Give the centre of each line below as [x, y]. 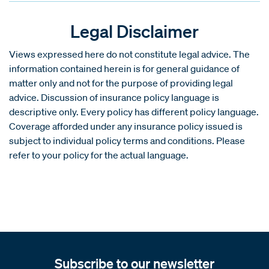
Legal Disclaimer [134, 31]
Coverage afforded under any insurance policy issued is [126, 126]
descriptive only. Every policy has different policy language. [134, 111]
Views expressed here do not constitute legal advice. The [129, 54]
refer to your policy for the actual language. [99, 155]
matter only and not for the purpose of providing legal [121, 83]
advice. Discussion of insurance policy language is [114, 97]
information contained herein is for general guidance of [124, 68]
